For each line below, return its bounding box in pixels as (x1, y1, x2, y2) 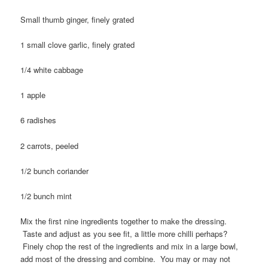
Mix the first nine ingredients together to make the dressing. (20, 215, 227, 227)
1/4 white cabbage (20, 64, 84, 76)
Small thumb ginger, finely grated (20, 13, 135, 25)
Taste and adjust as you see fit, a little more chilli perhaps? (20, 227, 228, 239)
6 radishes (20, 114, 57, 126)
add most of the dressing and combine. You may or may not (20, 252, 231, 264)
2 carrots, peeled (20, 139, 79, 151)
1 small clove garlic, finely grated (20, 39, 135, 51)
